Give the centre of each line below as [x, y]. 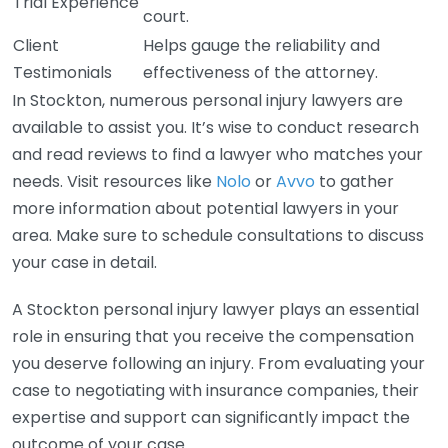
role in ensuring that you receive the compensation [213, 336]
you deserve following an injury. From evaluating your [218, 363]
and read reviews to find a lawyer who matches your [217, 154]
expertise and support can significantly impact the [211, 417]
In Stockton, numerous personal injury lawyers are [207, 100]
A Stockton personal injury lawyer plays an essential [215, 309]
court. [166, 16]
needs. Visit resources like [114, 181]
